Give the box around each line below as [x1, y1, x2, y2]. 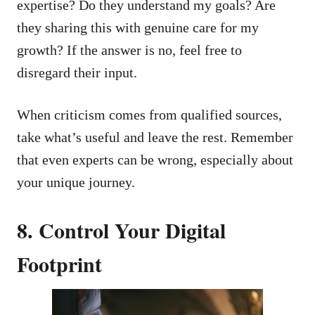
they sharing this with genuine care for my [17, 19, 259, 35]
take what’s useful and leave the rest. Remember [17, 129, 293, 145]
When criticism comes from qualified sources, [17, 106, 282, 122]
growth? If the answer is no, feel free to [17, 41, 242, 58]
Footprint [17, 247, 102, 279]
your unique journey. [17, 174, 135, 190]
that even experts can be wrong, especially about [17, 151, 293, 167]
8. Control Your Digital [17, 214, 226, 245]
